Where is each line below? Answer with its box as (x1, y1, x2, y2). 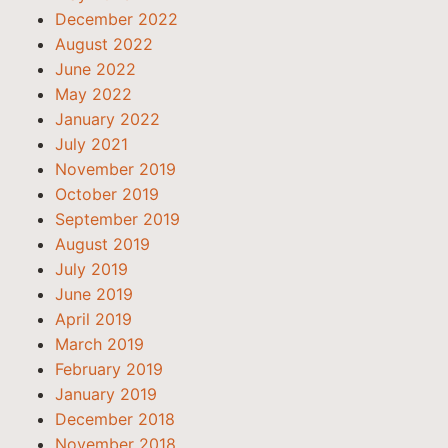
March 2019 (55, 334, 144, 354)
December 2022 (55, 9, 178, 29)
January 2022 (55, 109, 160, 129)
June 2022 (55, 59, 136, 79)
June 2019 (55, 284, 133, 304)
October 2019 (55, 184, 159, 204)
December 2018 (55, 409, 175, 429)
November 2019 (55, 159, 176, 179)
